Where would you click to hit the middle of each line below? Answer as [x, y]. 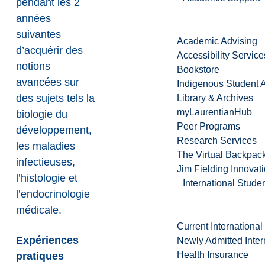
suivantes [39, 35]
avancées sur [48, 83]
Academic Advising [217, 41]
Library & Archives [215, 98]
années [34, 19]
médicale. [39, 210]
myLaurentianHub [214, 112]
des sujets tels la [56, 98]
